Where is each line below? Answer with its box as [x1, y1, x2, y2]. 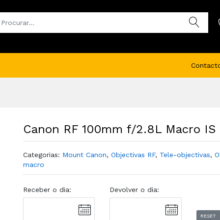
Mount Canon [62, 151, 107, 159]
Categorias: [23, 151, 62, 159]
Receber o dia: [23, 186, 71, 193]
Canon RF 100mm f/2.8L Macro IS [23, 122, 216, 136]
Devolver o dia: [110, 186, 160, 193]
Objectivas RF [110, 151, 155, 159]
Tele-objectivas [159, 151, 210, 159]
